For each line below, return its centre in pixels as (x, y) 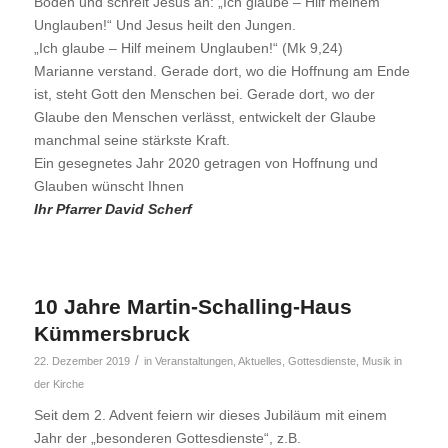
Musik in (381, 360)
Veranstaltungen (193, 360)
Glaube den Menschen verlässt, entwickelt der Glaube (204, 116)
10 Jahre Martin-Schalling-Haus (192, 306)
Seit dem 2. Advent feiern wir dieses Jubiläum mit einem (210, 414)
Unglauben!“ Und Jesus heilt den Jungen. (164, 24)
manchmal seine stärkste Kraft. (131, 139)
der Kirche (58, 383)
